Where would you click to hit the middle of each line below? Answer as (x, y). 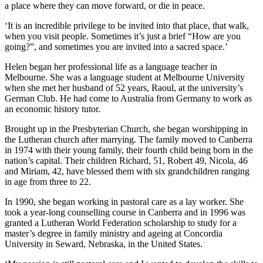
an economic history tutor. (53, 109)
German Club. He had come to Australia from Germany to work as (128, 98)
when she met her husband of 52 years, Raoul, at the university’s (124, 87)
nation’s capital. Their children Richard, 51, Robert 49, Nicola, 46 (126, 160)
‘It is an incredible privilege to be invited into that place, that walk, (127, 25)
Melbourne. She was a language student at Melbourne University (125, 77)
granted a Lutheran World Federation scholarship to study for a (121, 222)
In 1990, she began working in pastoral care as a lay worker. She (124, 201)
